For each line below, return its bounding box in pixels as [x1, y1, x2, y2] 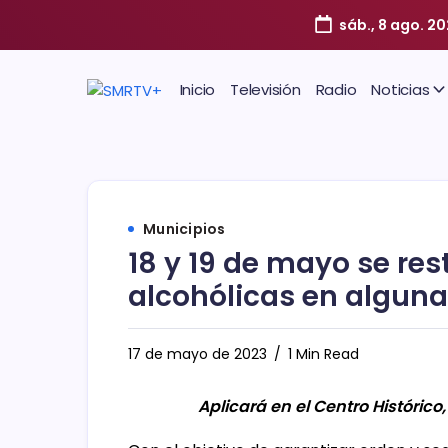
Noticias [371, 79, 430, 100]
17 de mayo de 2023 [128, 344, 267, 364]
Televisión [230, 79, 301, 100]
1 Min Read [284, 344, 359, 364]
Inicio [179, 79, 215, 100]
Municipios [143, 219, 226, 239]
